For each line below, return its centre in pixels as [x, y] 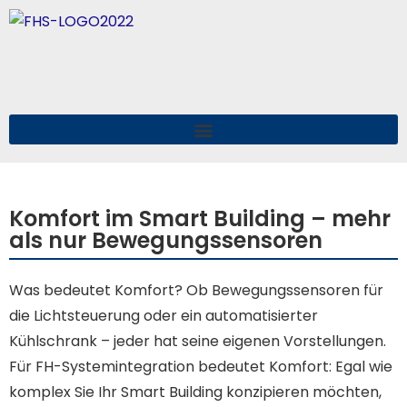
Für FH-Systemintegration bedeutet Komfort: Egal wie [201, 367]
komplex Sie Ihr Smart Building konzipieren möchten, [195, 392]
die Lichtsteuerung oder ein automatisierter [164, 316]
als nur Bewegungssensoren [166, 240]
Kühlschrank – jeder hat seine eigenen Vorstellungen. [198, 341]
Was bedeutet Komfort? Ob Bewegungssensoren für [196, 290]
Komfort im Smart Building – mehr [200, 218]
